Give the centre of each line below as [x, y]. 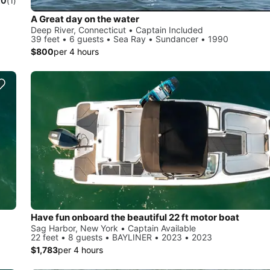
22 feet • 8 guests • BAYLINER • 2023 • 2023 [121, 237]
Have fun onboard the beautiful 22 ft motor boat [135, 217]
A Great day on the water [85, 19]
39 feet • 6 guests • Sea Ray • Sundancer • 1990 [130, 39]
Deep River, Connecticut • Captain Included [117, 30]
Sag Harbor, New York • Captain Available [113, 228]
